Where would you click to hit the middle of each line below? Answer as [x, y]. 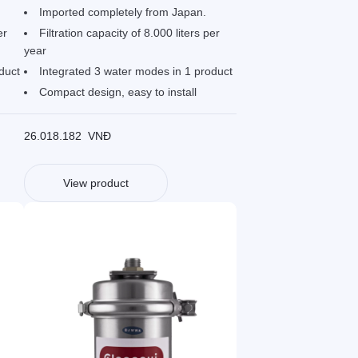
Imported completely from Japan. [122, 12]
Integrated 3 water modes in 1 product [135, 72]
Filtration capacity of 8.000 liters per [129, 33]
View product [95, 183]
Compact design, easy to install [117, 92]
